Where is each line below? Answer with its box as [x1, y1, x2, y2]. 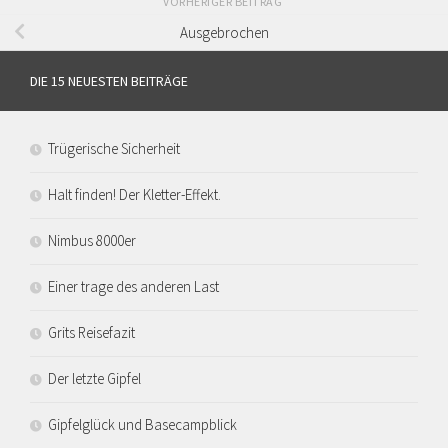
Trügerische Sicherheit [48, 139, 180, 159]
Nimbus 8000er [48, 231, 136, 251]
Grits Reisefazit [48, 323, 135, 343]
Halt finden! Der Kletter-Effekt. [48, 185, 221, 205]
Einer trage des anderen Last [48, 277, 219, 297]
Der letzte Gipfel [48, 369, 141, 389]
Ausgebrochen [179, 22, 269, 42]
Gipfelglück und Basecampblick [48, 415, 237, 435]
